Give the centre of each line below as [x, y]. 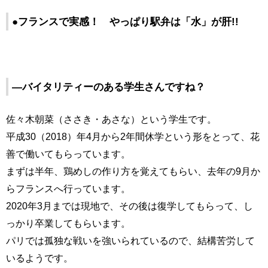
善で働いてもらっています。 [68, 154]
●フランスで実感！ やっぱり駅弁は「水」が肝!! [125, 22]
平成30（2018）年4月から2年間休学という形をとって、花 [133, 137]
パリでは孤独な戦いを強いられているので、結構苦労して [130, 241]
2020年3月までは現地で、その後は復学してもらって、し [130, 206]
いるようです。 [39, 258]
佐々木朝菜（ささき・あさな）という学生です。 [111, 119]
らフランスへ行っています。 [68, 189]
